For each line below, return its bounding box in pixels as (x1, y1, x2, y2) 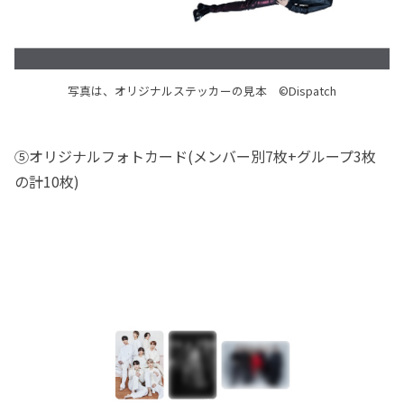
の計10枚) (14, 170, 79, 193)
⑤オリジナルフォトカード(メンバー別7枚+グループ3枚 (14, 145, 376, 168)
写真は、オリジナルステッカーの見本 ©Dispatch (68, 82, 336, 100)
